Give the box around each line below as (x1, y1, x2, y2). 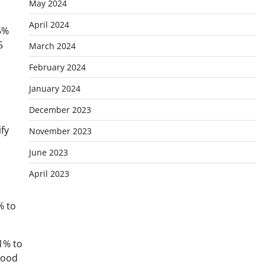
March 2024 (28, 40, 76, 51)
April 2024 (28, 19, 69, 30)
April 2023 (28, 168, 69, 179)
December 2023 (28, 104, 91, 115)
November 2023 (28, 125, 92, 137)
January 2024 (28, 83, 80, 94)
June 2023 (28, 147, 68, 158)
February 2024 (28, 62, 86, 73)
